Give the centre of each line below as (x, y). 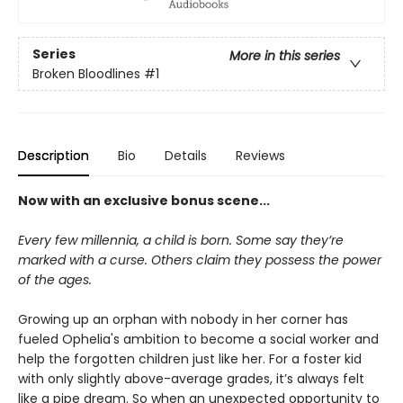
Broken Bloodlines (86, 73)
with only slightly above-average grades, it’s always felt (191, 379)
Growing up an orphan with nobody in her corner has (183, 320)
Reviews (260, 156)
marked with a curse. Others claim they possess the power (200, 260)
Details (186, 156)
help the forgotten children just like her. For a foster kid (190, 359)
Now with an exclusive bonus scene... (144, 201)
